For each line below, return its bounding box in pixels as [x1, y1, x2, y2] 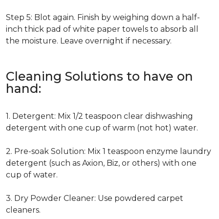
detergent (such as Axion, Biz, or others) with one [6, 158, 197, 168]
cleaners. [6, 205, 41, 215]
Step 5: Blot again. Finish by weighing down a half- [6, 13, 200, 22]
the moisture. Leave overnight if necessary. [6, 36, 172, 45]
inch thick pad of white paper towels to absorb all [6, 24, 198, 34]
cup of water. [6, 170, 58, 179]
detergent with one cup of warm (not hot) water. [6, 123, 198, 132]
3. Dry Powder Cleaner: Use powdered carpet [6, 194, 183, 203]
